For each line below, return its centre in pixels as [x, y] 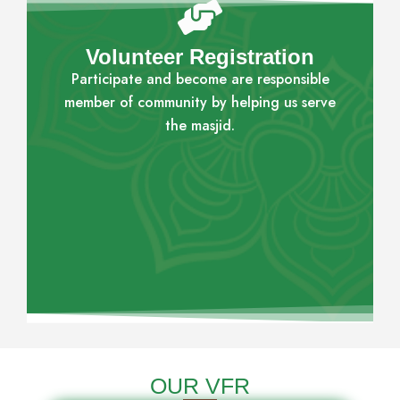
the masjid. [200, 126]
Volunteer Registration [200, 57]
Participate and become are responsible [200, 79]
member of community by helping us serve [200, 103]
